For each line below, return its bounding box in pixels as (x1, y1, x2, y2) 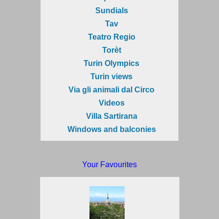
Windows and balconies (67, 125, 156, 133)
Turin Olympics (84, 59, 139, 67)
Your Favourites (82, 160, 137, 169)
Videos (98, 98, 125, 107)
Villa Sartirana (86, 111, 137, 120)
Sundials (95, 6, 128, 15)
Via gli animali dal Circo (68, 85, 154, 94)
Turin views (90, 72, 132, 81)
